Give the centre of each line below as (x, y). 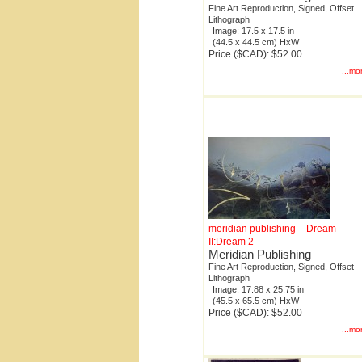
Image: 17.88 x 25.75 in (258, 290)
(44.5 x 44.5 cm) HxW (256, 42)
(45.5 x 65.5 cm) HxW (256, 301)
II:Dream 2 (231, 242)
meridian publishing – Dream (272, 229)
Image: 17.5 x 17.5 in (253, 31)
